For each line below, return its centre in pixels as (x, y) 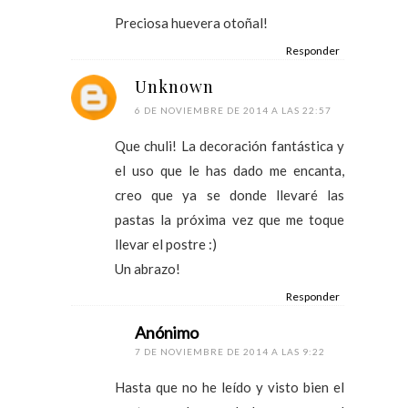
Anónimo (167, 332)
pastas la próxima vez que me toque (229, 219)
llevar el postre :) (166, 244)
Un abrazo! (148, 268)
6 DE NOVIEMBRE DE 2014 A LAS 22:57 (233, 110)
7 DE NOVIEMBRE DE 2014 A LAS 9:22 (230, 351)
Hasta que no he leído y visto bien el (229, 387)
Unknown (174, 86)
